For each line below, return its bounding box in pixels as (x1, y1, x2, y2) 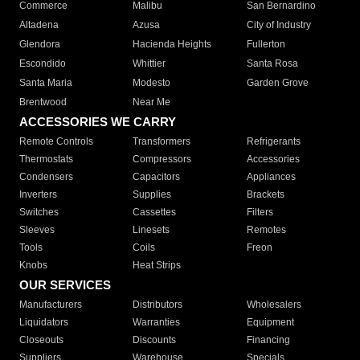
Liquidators (19, 317, 68, 329)
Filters (246, 207, 273, 219)
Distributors (133, 299, 183, 311)
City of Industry (246, 19, 311, 31)
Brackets (246, 189, 284, 201)
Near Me (133, 96, 171, 108)
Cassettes (133, 207, 177, 219)
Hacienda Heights (133, 39, 212, 51)
